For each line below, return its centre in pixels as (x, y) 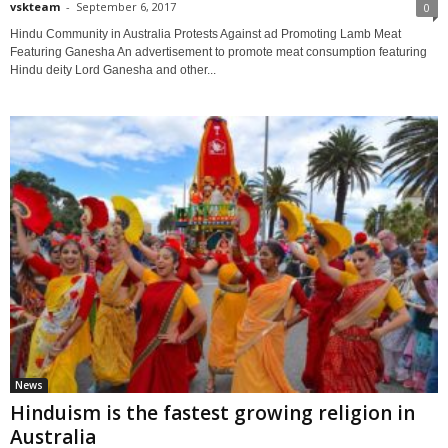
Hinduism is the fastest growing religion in (212, 412)
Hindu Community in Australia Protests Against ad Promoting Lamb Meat (205, 34)
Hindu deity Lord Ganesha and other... (113, 70)
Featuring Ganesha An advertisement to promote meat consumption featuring (218, 52)
